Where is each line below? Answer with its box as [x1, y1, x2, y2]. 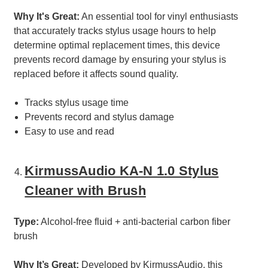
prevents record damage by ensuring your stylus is [14, 54, 226, 65]
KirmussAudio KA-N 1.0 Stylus [25, 163, 219, 178]
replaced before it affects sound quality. [14, 68, 178, 79]
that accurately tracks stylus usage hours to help [14, 25, 216, 36]
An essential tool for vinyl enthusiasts [80, 11, 238, 22]
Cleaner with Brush [25, 182, 146, 198]
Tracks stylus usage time [25, 97, 129, 108]
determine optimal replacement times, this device [14, 39, 220, 50]
